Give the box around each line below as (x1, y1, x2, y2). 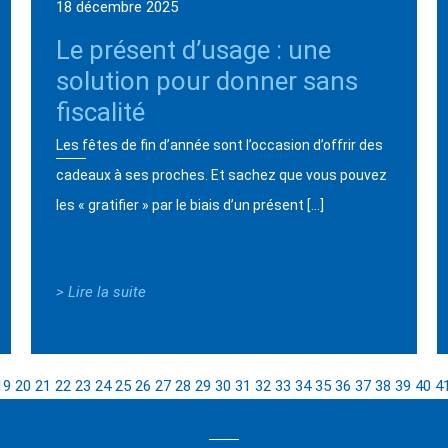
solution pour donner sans (55, 65, 358, 96)
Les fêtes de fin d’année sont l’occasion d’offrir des (55, 136, 383, 153)
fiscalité (55, 96, 145, 127)
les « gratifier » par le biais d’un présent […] (55, 196, 324, 213)
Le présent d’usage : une (55, 34, 331, 65)
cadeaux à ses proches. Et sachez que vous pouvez (55, 166, 387, 183)
